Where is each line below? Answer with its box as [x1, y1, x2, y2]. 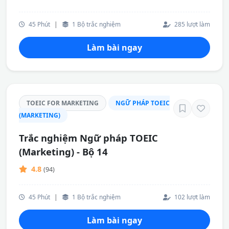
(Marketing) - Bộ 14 [19, 145, 108, 158]
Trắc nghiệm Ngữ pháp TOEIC [19, 131, 158, 144]
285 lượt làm [173, 20, 210, 28]
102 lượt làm [173, 193, 210, 201]
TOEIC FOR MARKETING [27, 99, 99, 107]
